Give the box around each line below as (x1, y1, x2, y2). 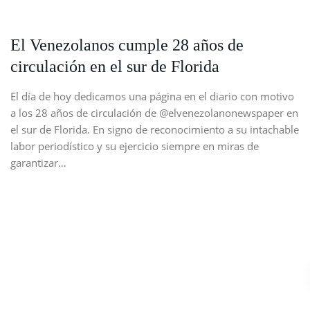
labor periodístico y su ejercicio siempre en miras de (10, 139, 259, 154)
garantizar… (10, 156, 66, 170)
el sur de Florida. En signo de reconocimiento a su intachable (10, 122, 299, 137)
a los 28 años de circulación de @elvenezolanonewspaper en (10, 106, 298, 120)
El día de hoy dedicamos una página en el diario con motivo (10, 89, 294, 104)
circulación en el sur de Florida (10, 57, 219, 76)
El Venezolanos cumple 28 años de (10, 36, 244, 55)
